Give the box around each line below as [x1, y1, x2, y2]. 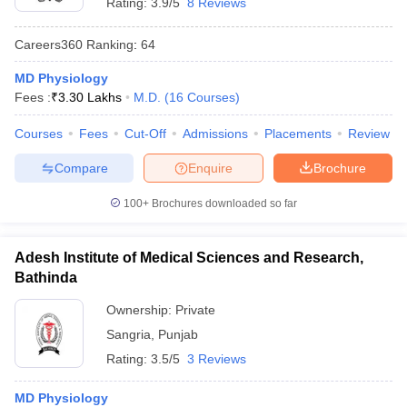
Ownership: [106, 303, 175, 317]
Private [175, 303, 215, 317]
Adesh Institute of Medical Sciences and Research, [15, 250, 363, 265]
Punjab [158, 327, 198, 342]
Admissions [183, 126, 248, 141]
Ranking [83, 36, 134, 52]
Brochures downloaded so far [149, 197, 297, 210]
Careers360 [15, 36, 83, 52]
